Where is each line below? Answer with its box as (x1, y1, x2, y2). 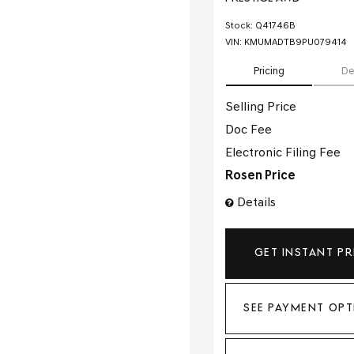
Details (237, 197, 276, 210)
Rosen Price (225, 170, 296, 183)
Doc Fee (225, 124, 272, 137)
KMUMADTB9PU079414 (244, 38, 347, 48)
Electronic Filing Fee (225, 147, 341, 160)
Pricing (253, 66, 284, 77)
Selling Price (225, 101, 296, 115)
